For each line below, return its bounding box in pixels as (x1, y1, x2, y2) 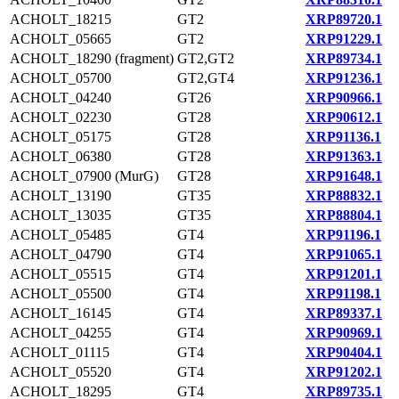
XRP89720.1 (305, 12, 382, 27)
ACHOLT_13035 (10, 208, 111, 223)
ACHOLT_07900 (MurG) (10, 168, 159, 183)
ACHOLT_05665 (10, 31, 111, 46)
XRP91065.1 (305, 247, 382, 262)
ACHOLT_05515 (10, 266, 111, 281)
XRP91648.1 (305, 168, 382, 183)
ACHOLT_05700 (10, 70, 111, 85)
